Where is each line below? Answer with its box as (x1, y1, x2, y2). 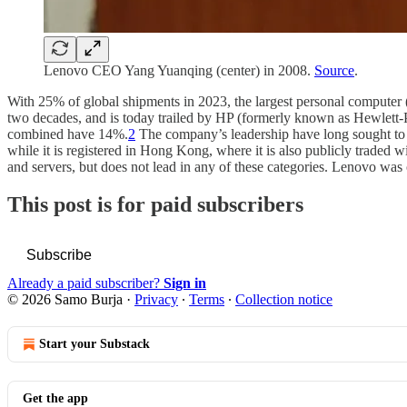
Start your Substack (39, 337, 150, 352)
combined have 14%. (7, 125, 128, 142)
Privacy (134, 292, 178, 308)
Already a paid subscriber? (7, 275, 164, 292)
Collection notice (235, 292, 333, 308)
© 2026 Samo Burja (7, 292, 123, 308)
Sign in (164, 275, 206, 292)
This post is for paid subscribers (7, 193, 303, 217)
